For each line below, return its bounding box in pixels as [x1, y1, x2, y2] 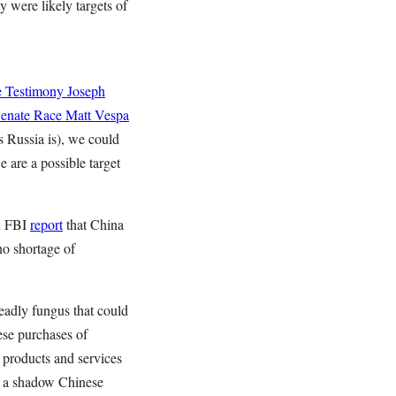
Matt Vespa [65, 105, 129, 124]
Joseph [67, 81, 105, 100]
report [30, 215, 63, 233]
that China [63, 215, 124, 233]
